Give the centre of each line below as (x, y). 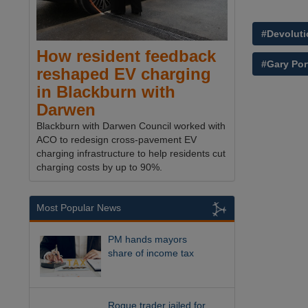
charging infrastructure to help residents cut (131, 154)
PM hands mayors (148, 240)
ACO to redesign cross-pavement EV (117, 140)
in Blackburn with (106, 92)
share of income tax (151, 253)
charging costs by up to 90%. (99, 167)
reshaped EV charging (124, 74)
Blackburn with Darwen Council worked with (131, 126)
